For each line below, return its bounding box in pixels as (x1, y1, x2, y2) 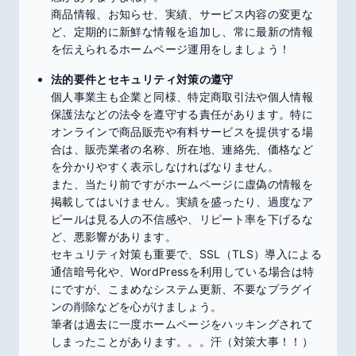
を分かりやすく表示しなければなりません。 (51, 160, 279, 173)
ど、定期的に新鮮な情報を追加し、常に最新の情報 (51, 25, 314, 38)
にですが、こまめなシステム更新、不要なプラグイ (51, 282, 314, 296)
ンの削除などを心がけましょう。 (51, 300, 222, 313)
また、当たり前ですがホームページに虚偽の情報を (51, 177, 314, 191)
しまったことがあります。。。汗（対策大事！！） (51, 335, 314, 348)
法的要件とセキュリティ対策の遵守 (51, 72, 234, 86)
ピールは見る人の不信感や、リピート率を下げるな (51, 212, 314, 226)
